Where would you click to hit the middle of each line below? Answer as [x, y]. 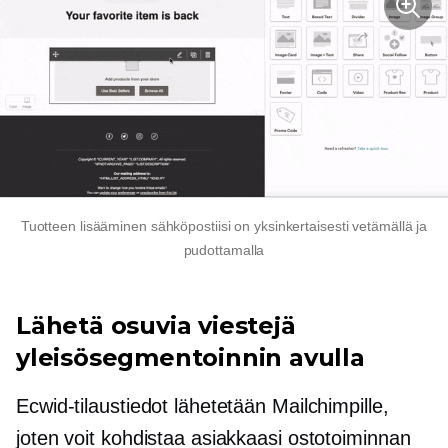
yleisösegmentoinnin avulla [190, 358]
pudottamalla [224, 250]
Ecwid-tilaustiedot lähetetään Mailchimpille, [202, 406]
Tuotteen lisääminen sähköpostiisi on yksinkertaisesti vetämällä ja [224, 226]
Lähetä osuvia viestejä [156, 326]
